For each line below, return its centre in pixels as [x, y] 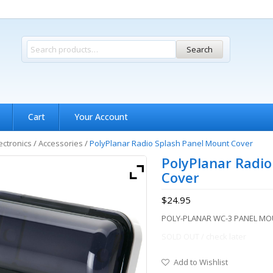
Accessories [60, 143]
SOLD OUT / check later [204, 236]
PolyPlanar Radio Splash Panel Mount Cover [171, 143]
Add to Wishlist [200, 262]
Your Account [101, 117]
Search [200, 49]
